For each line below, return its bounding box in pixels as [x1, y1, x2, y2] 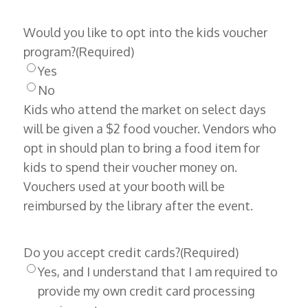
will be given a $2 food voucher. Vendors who [23, 121, 276, 137]
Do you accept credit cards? [23, 245, 180, 261]
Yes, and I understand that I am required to [37, 264, 278, 280]
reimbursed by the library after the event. [23, 198, 253, 214]
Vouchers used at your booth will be [23, 179, 225, 195]
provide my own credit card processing [37, 283, 255, 299]
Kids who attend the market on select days [23, 102, 266, 118]
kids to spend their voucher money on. [23, 159, 237, 175]
